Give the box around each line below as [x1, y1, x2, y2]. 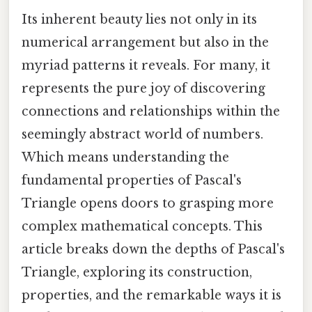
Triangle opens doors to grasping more [22, 196, 274, 212]
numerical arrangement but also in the [22, 35, 269, 51]
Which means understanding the [22, 150, 229, 166]
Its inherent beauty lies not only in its [22, 12, 257, 28]
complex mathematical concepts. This [22, 219, 263, 235]
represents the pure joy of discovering [22, 81, 265, 97]
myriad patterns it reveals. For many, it [22, 58, 270, 74]
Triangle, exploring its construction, [22, 265, 252, 281]
